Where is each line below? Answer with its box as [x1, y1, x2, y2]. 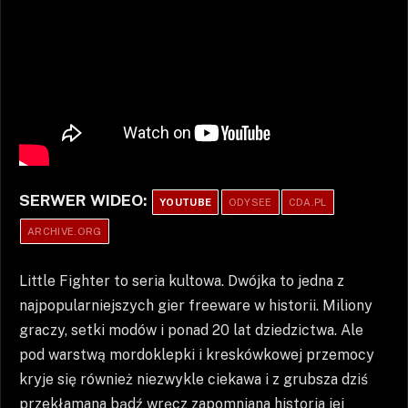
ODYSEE [228, 197, 272, 209]
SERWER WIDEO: [19, 190, 151, 210]
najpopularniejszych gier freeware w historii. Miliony [19, 296, 372, 314]
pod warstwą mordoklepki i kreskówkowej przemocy [19, 345, 374, 363]
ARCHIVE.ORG [27, 226, 102, 238]
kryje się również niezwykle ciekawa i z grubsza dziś [19, 370, 368, 388]
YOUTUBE [159, 197, 212, 209]
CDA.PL [288, 197, 327, 209]
